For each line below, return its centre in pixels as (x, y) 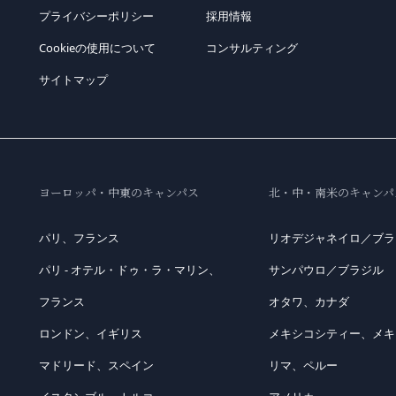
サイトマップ (73, 80)
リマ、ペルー (303, 366)
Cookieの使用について (97, 48)
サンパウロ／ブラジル (326, 270)
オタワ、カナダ (308, 302)
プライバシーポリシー (96, 16)
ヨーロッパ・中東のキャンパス (118, 193)
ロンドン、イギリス (90, 334)
